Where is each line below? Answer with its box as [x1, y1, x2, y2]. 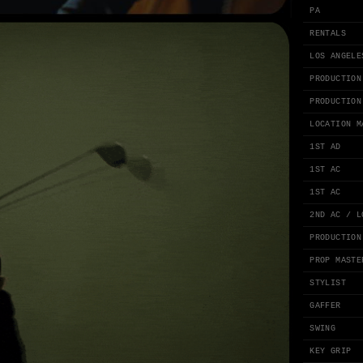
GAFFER [310, 301, 341, 310]
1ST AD [310, 143, 341, 152]
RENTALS [310, 29, 346, 38]
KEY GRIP [310, 347, 352, 356]
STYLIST [310, 279, 346, 288]
